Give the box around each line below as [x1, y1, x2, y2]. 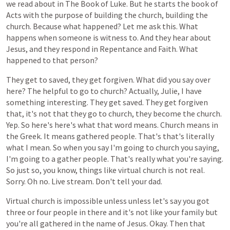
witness [100, 32, 127, 43]
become [153, 108, 181, 119]
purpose [54, 10, 83, 20]
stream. [67, 176, 94, 186]
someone [59, 32, 91, 43]
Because [33, 21, 62, 31]
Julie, [161, 86, 180, 96]
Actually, [129, 86, 159, 96]
